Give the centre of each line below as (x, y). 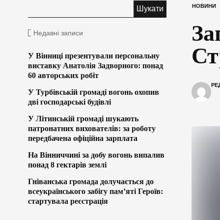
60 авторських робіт (63, 75)
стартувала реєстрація (68, 201)
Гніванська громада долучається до (91, 181)
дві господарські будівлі (69, 102)
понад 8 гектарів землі (67, 165)
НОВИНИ (204, 6)
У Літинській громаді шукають (83, 118)
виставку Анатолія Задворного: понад (96, 65)
